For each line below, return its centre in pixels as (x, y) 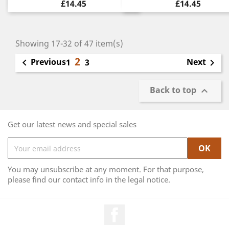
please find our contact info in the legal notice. (89, 179)
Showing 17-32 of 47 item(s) (69, 43)
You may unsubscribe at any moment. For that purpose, (106, 169)
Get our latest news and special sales (72, 124)
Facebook (143, 210)
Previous (48, 62)
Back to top (174, 90)
